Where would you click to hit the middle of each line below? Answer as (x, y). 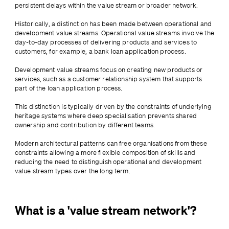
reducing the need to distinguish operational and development (108, 162)
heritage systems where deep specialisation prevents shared (106, 116)
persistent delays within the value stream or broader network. (106, 6)
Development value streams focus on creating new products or (109, 70)
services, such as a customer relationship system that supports (108, 79)
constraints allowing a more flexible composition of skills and (105, 153)
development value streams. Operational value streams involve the (114, 33)
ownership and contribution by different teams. (86, 125)
